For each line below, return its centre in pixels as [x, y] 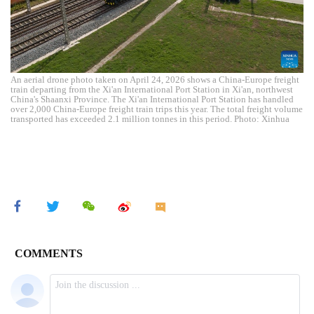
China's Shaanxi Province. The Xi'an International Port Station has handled [152, 100]
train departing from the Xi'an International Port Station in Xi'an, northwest [152, 90]
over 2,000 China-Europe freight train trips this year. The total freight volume [157, 109]
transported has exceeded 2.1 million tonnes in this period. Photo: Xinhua [150, 119]
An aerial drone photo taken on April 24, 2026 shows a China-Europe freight [155, 80]
